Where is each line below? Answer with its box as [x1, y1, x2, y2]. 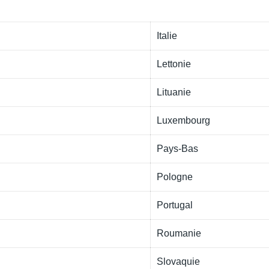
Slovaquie [157, 256, 200, 267]
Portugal [157, 200, 193, 210]
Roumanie [157, 228, 201, 238]
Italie [157, 31, 177, 41]
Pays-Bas [157, 144, 198, 154]
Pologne [157, 172, 193, 182]
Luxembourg [157, 115, 210, 125]
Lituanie [157, 87, 191, 97]
